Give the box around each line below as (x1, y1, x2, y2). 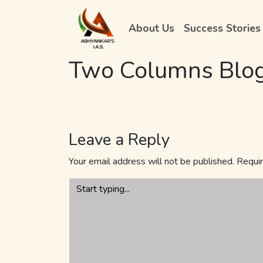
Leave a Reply (69, 129, 170, 151)
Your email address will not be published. (69, 155, 234, 168)
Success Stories (183, 21, 261, 35)
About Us (128, 21, 174, 35)
